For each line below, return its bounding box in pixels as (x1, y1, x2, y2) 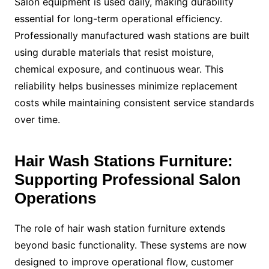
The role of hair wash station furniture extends (14, 222, 225, 234)
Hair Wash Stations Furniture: (14, 151, 233, 170)
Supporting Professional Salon (14, 170, 241, 189)
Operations (14, 189, 96, 207)
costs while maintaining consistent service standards (14, 96, 254, 109)
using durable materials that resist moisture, (14, 46, 214, 58)
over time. (14, 113, 60, 125)
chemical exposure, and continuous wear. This (14, 62, 223, 75)
